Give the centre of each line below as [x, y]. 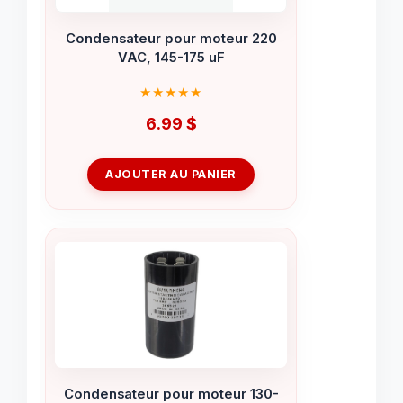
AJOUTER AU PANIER [171, 174]
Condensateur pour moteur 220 [171, 39]
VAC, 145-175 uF [171, 58]
